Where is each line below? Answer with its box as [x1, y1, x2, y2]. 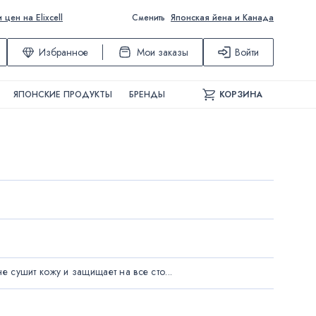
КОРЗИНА [219, 88, 262, 101]
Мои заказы [137, 45, 188, 59]
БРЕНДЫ [129, 88, 165, 101]
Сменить [132, 11, 165, 24]
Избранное [39, 45, 88, 59]
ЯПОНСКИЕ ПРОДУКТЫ [13, 88, 112, 101]
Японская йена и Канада [171, 11, 274, 24]
